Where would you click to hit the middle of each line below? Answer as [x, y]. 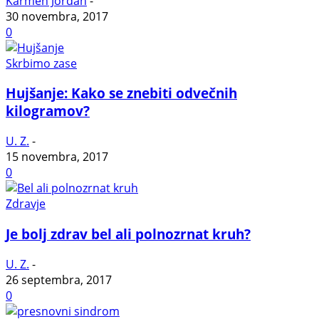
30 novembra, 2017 [57, 16]
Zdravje [26, 204]
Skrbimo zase [41, 63]
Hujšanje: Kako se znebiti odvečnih [121, 93]
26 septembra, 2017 [59, 279]
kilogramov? [48, 111]
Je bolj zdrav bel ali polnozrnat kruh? [128, 234]
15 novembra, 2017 [57, 157]
